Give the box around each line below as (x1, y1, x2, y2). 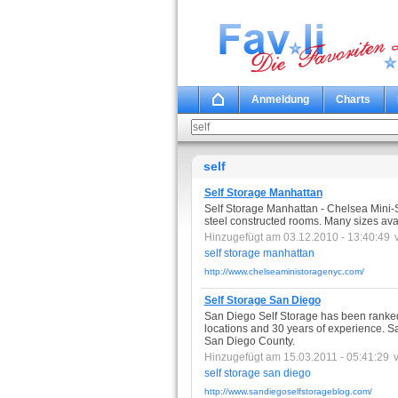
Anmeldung (251, 93, 309, 106)
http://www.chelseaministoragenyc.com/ (203, 267, 364, 276)
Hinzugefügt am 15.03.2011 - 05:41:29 (203, 351, 389, 363)
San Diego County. (203, 335, 295, 347)
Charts (335, 93, 370, 106)
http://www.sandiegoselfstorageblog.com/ (203, 386, 372, 396)
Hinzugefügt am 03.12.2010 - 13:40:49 (203, 231, 390, 243)
